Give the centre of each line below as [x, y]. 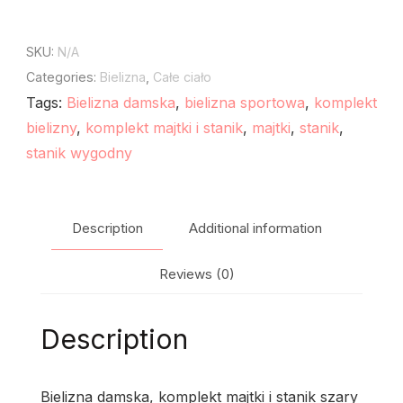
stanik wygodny [79, 153]
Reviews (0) [197, 273]
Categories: [63, 77]
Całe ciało [182, 77]
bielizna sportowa [245, 103]
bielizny [51, 128]
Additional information [255, 228]
